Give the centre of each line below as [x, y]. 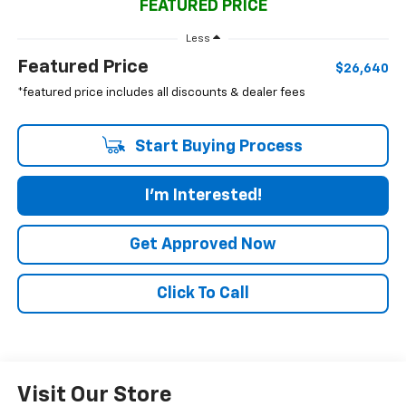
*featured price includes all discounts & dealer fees [161, 93]
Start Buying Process [217, 147]
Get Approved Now [203, 245]
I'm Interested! [203, 196]
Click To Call [203, 294]
